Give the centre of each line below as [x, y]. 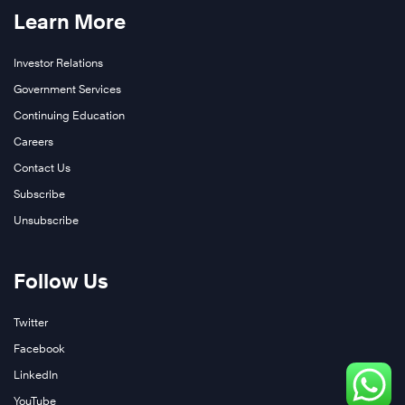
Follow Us [61, 282]
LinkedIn [36, 375]
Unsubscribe [46, 221]
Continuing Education [69, 116]
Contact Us [42, 168]
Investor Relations [58, 63]
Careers [33, 142]
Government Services [67, 89]
